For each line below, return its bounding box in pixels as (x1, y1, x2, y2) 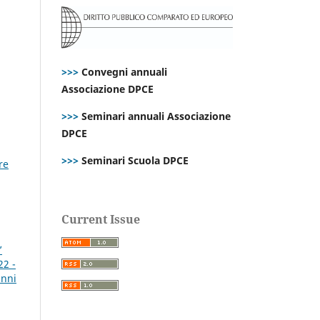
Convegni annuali (81, 64, 167, 79)
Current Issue (61, 211, 140, 227)
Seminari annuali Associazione (79, 109, 231, 123)
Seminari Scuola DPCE (79, 153, 189, 167)
